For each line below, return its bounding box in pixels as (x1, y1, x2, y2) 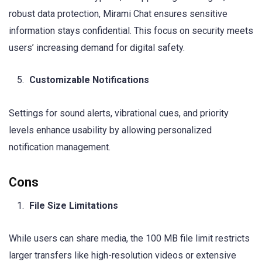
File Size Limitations (29, 199, 118, 211)
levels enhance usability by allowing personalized (9, 124, 212, 136)
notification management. (9, 141, 111, 153)
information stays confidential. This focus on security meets (9, 25, 253, 37)
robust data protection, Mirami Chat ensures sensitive (9, 8, 227, 20)
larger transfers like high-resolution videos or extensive (9, 249, 236, 261)
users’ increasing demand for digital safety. (9, 42, 185, 54)
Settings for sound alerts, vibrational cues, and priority (9, 107, 229, 119)
